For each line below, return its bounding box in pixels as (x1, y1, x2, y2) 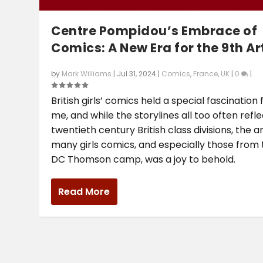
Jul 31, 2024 (117, 69, 157, 79)
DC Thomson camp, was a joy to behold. (51, 153, 236, 167)
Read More (58, 185, 110, 199)
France (193, 69, 218, 79)
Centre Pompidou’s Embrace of (51, 22, 258, 40)
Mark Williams (62, 69, 112, 79)
